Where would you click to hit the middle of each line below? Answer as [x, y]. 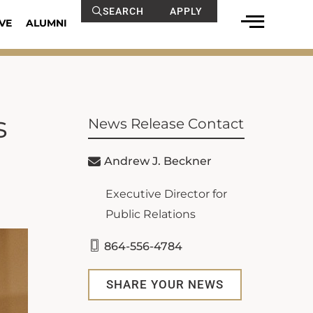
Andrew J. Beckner [158, 161]
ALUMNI [46, 23]
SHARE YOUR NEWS [165, 284]
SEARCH [123, 11]
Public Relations [151, 214]
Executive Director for [166, 194]
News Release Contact [166, 124]
